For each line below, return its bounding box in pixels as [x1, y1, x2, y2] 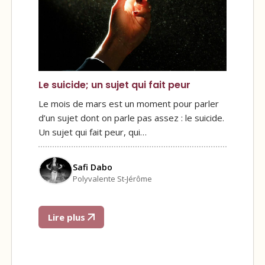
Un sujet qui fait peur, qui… [38, 126, 147, 138]
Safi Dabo [73, 161, 112, 173]
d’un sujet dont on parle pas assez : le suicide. [38, 112, 224, 124]
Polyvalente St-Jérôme [73, 173, 152, 184]
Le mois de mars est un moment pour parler [38, 98, 219, 110]
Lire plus [48, 211, 88, 223]
